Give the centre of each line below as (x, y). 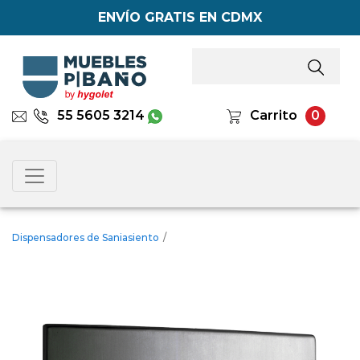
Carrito (274, 116)
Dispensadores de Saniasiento (86, 237)
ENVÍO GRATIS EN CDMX (180, 17)
